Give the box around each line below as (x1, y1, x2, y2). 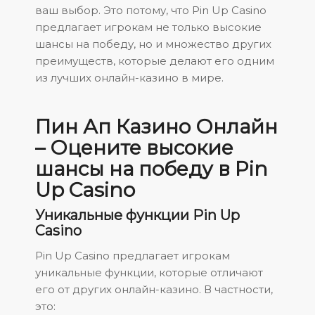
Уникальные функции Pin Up (35, 207, 240, 224)
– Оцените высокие (35, 136, 233, 160)
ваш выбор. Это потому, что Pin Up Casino (35, 4, 266, 18)
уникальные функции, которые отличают (35, 266, 263, 279)
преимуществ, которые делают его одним (35, 54, 274, 68)
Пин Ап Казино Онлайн (35, 115, 278, 139)
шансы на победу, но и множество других (35, 37, 271, 51)
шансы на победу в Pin (35, 157, 268, 181)
